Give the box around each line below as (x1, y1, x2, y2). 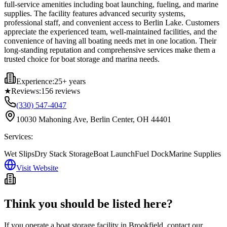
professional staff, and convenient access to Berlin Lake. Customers (4, 18, 219, 27)
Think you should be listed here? (4, 197, 173, 210)
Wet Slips (4, 149, 34, 158)
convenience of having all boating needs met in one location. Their (4, 36, 216, 45)
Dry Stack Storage (34, 149, 93, 158)
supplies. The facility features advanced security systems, (4, 9, 185, 18)
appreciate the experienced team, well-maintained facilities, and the (4, 27, 217, 36)
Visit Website (16, 163, 58, 172)
